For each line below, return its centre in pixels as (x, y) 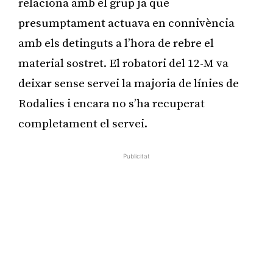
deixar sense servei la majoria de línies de (129, 83)
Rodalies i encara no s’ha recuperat (112, 104)
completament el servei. (83, 124)
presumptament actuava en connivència (126, 23)
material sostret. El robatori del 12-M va (123, 63)
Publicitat (136, 156)
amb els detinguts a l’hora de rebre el (116, 43)
